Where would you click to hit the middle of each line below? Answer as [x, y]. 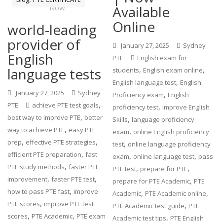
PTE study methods [36, 167]
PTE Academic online [176, 194]
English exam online [173, 70]
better [94, 118]
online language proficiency [169, 144]
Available [141, 12]
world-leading [52, 30]
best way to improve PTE [44, 118]
